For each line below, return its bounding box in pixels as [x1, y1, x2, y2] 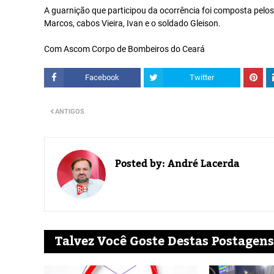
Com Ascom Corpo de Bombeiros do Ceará [44, 44, 205, 54]
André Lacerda [165, 154, 240, 174]
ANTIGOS [55, 108, 84, 116]
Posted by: [115, 154, 165, 174]
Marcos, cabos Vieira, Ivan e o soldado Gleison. [44, 18, 221, 28]
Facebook [85, 73, 119, 82]
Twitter [190, 73, 214, 82]
